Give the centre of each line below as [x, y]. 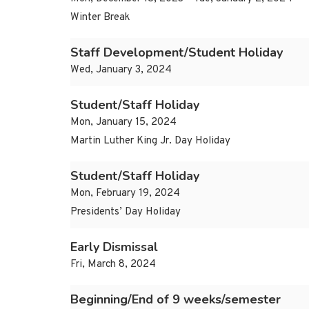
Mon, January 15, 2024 [123, 123]
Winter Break [100, 18]
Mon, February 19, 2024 [125, 194]
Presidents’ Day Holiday [126, 212]
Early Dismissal [114, 247]
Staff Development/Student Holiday [177, 53]
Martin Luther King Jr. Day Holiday [150, 141]
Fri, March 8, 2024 [113, 265]
